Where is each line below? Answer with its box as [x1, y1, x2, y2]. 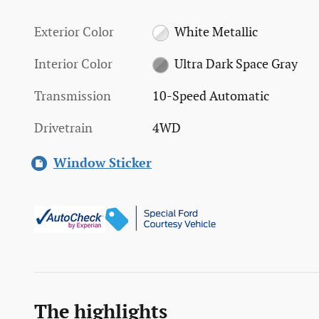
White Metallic [174, 24, 258, 40]
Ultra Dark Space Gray [174, 56, 298, 72]
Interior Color [34, 56, 113, 72]
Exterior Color [34, 24, 114, 40]
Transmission [34, 88, 111, 104]
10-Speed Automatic [152, 88, 270, 104]
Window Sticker [53, 155, 152, 171]
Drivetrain [34, 120, 93, 136]
